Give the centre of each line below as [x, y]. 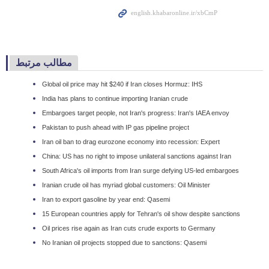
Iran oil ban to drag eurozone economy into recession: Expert [131, 142]
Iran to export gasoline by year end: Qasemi [106, 200]
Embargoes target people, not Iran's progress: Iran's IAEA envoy [136, 113]
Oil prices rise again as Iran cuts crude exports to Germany [129, 228]
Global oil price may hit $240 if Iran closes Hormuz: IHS [122, 84]
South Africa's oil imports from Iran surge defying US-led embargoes [141, 171]
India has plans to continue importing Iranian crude [115, 99]
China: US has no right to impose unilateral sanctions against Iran [137, 156]
